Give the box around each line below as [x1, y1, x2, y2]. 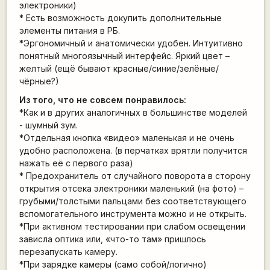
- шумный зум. [19, 120, 78, 131]
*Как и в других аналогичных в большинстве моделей [19, 107, 247, 118]
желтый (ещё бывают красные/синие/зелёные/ [19, 63, 219, 74]
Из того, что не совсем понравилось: [19, 95, 186, 105]
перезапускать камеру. [19, 246, 118, 257]
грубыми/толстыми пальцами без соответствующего [19, 196, 246, 207]
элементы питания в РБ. [19, 25, 120, 36]
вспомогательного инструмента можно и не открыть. [19, 209, 246, 219]
